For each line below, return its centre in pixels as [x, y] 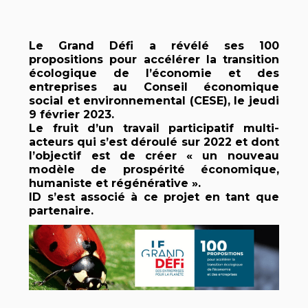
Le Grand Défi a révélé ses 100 [154, 46]
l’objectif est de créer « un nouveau [154, 156]
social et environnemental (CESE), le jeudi [154, 101]
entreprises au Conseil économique [154, 87]
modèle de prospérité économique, [154, 169]
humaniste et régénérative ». [115, 183]
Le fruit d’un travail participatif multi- [154, 128]
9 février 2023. [72, 114]
